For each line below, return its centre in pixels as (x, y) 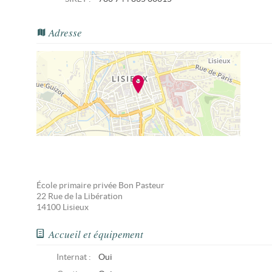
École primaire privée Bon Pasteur (100, 185)
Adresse (65, 32)
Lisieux (76, 207)
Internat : (74, 257)
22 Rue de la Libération (80, 196)
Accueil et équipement (96, 234)
